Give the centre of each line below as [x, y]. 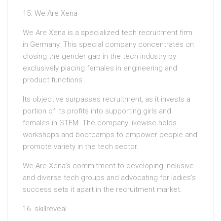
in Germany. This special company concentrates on [108, 45]
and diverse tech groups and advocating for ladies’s [109, 178]
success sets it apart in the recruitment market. [102, 190]
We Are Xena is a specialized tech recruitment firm [108, 33]
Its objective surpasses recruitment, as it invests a [107, 99]
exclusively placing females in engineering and [100, 68]
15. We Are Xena [50, 14]
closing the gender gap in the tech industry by [99, 56]
